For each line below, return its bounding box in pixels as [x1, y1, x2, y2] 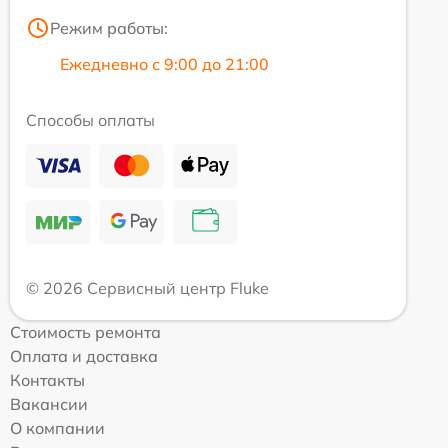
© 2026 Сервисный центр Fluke [26, 278, 269, 298]
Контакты [10, 370, 85, 390]
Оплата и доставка [10, 346, 158, 366]
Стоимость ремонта [10, 322, 161, 342]
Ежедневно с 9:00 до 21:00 [60, 54, 269, 74]
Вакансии [10, 394, 88, 414]
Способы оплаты [26, 110, 155, 130]
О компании [10, 418, 105, 438]
